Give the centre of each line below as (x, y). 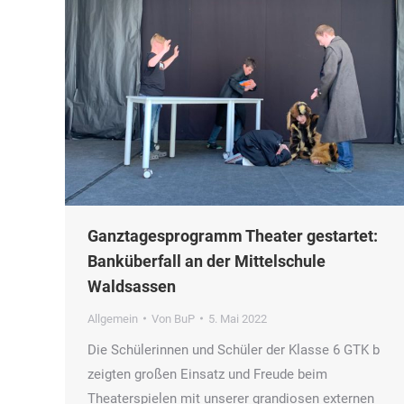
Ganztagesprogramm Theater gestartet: (233, 235)
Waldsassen (133, 286)
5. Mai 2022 (238, 318)
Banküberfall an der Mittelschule (207, 261)
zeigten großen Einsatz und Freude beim (207, 374)
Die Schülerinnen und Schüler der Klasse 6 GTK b (234, 349)
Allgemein (113, 318)
